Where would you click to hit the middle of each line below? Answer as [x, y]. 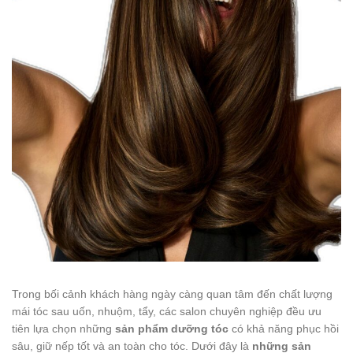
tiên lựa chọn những [63, 329]
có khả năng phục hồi [284, 329]
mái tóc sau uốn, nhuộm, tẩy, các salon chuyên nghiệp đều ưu [167, 312]
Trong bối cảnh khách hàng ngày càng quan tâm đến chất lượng [172, 294]
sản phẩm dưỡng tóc [172, 329]
